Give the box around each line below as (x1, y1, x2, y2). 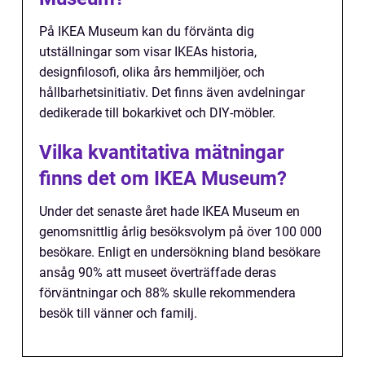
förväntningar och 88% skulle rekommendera (39, 285, 296, 301)
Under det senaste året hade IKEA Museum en (39, 204, 300, 220)
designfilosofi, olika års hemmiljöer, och (39, 64, 265, 81)
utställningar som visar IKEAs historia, (39, 44, 257, 60)
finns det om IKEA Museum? (39, 167, 287, 191)
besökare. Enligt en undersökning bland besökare (39, 244, 320, 261)
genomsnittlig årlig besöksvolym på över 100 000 (39, 224, 322, 240)
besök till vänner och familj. (39, 306, 197, 322)
